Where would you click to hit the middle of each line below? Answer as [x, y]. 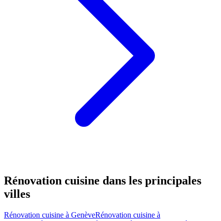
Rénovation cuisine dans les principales [103, 180]
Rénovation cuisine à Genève [50, 215]
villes [17, 194]
